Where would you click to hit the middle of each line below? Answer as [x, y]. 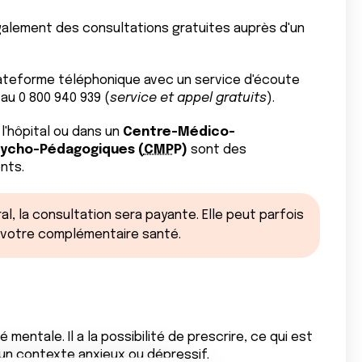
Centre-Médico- [179, 132]
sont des [217, 150]
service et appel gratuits [188, 98]
